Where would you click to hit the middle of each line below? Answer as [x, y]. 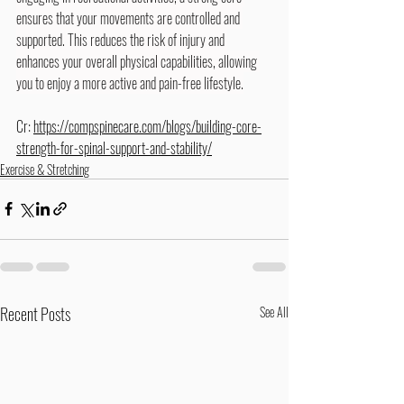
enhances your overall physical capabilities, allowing [138, 61]
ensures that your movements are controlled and [129, 18]
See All [274, 311]
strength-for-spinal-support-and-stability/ [114, 147]
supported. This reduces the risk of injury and [122, 39]
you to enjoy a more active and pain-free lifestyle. [130, 83]
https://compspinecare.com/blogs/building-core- [147, 126]
